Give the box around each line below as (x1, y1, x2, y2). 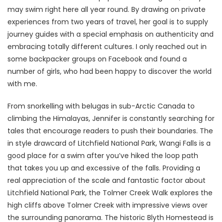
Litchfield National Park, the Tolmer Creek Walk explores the (7, 187, 213, 198)
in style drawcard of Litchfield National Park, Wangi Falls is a (7, 138, 211, 148)
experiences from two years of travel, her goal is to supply (7, 16, 208, 27)
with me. (7, 78, 37, 89)
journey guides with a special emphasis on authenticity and (7, 29, 214, 39)
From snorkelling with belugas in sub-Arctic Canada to (7, 101, 195, 111)
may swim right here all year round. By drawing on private (7, 4, 206, 14)
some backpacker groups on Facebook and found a (7, 54, 187, 64)
